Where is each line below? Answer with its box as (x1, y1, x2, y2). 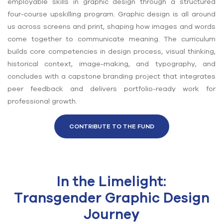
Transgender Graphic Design (13, 190, 210, 206)
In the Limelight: (57, 173, 166, 190)
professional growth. (7, 97, 77, 106)
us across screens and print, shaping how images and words (7, 22, 216, 31)
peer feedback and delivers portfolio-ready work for (7, 85, 216, 93)
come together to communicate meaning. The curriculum (7, 35, 216, 43)
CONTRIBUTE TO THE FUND (69, 123, 154, 130)
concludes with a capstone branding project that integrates (7, 72, 216, 81)
